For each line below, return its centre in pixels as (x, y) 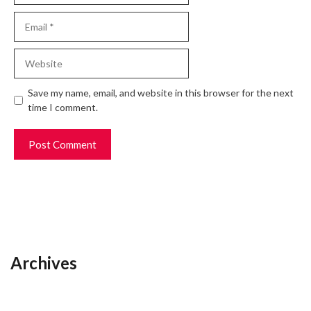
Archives (44, 263)
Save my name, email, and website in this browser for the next (161, 93)
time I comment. (63, 107)
